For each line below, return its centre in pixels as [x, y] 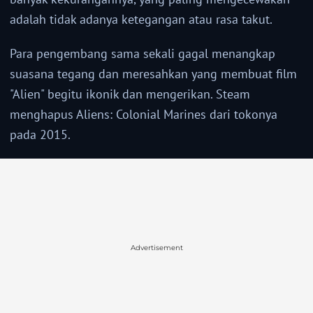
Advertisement [156, 247]
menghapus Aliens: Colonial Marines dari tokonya [144, 115]
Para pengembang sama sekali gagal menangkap [143, 54]
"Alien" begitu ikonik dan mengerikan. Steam [130, 94]
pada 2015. [40, 135]
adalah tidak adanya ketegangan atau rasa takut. [141, 20]
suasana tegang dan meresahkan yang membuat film [153, 74]
